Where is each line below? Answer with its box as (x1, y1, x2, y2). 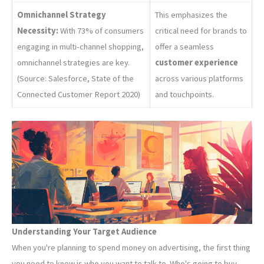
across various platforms (155, 73, 243, 84)
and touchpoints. (155, 89, 214, 100)
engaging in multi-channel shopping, (17, 41, 144, 52)
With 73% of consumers (58, 25, 144, 37)
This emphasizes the (155, 9, 227, 21)
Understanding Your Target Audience (12, 226, 157, 237)
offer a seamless (155, 41, 214, 52)
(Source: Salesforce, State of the (17, 73, 134, 84)
